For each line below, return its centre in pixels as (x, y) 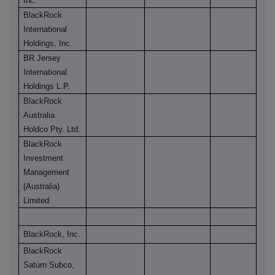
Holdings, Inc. (48, 44)
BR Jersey (42, 58)
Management (47, 172)
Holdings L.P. (47, 87)
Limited (37, 201)
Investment (44, 158)
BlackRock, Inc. (52, 234)
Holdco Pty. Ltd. (52, 130)
